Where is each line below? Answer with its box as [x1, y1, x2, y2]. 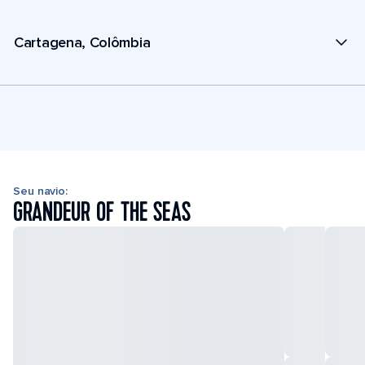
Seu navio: [13, 184, 68, 198]
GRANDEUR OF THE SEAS [13, 196, 191, 230]
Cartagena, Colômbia [14, 33, 151, 51]
